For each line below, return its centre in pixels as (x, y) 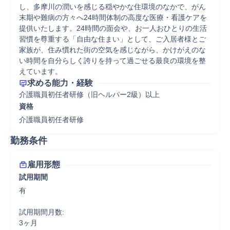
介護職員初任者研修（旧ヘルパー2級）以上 (89, 94)
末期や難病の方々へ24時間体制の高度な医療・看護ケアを (113, 17)
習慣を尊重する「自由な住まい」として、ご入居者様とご (112, 39)
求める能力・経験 (60, 83)
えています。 (41, 71)
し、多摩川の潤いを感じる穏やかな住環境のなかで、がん (112, 7)
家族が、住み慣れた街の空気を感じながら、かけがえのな (112, 50)
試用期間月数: (42, 212)
